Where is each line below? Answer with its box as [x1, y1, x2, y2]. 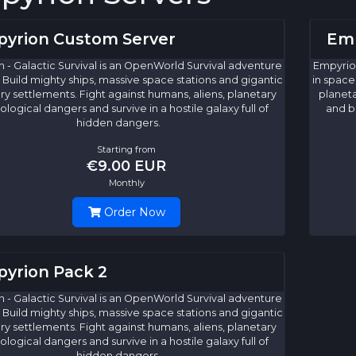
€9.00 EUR [87, 157, 166, 175]
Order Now [100, 205, 165, 220]
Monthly [108, 177, 145, 189]
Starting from [97, 144, 156, 156]
